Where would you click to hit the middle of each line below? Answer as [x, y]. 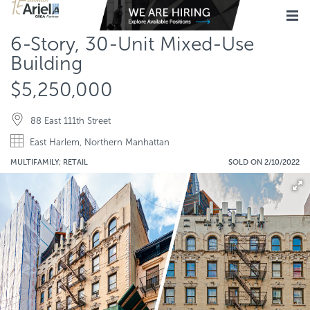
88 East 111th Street [71, 121]
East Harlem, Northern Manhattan [100, 142]
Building [46, 63]
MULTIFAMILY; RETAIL [49, 162]
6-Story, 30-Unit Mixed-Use [132, 44]
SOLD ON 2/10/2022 [264, 162]
